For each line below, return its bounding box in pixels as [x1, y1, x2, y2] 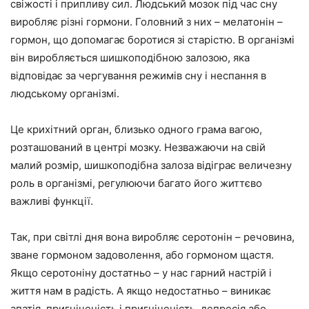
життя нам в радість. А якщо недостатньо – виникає [10, 283, 271, 297]
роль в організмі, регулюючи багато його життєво [10, 176, 262, 190]
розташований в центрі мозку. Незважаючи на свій [10, 140, 266, 154]
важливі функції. [10, 194, 93, 208]
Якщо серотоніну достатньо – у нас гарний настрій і [10, 266, 272, 279]
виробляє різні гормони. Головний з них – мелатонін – [10, 14, 283, 28]
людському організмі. [10, 86, 119, 100]
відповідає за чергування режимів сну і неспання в [10, 68, 266, 82]
